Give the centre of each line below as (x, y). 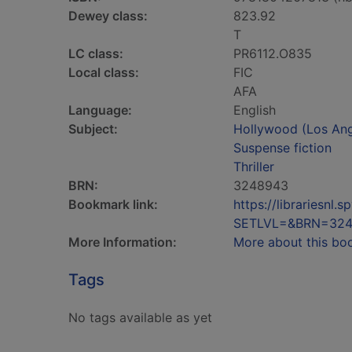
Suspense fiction (282, 148)
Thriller (254, 167)
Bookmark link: (113, 204)
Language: (100, 110)
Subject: (93, 129)
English (255, 110)
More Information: (123, 242)
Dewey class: (108, 16)
